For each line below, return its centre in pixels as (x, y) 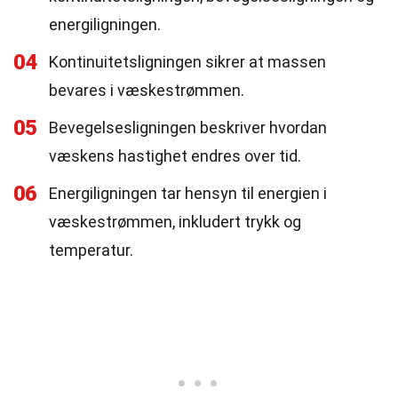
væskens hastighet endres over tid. (175, 156)
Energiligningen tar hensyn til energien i (188, 193)
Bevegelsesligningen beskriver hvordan (188, 127)
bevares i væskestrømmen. (147, 90)
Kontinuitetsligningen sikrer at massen (187, 62)
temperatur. (91, 250)
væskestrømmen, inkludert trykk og (175, 222)
